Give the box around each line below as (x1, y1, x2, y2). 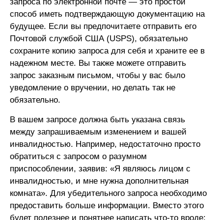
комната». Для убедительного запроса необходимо (10, 188, 207, 198)
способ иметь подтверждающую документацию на (10, 9, 205, 19)
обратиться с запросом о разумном (10, 151, 147, 161)
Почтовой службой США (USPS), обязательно (10, 33, 188, 43)
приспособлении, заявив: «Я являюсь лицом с (10, 164, 191, 173)
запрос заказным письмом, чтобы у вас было (10, 70, 185, 80)
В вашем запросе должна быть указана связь (10, 114, 185, 124)
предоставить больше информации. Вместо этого (10, 200, 204, 210)
